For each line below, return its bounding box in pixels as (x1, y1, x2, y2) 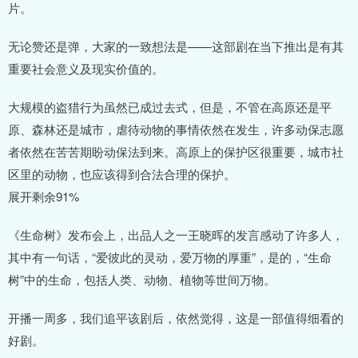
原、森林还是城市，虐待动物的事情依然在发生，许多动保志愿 (8, 121, 344, 138)
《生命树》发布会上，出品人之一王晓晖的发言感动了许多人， (8, 226, 344, 244)
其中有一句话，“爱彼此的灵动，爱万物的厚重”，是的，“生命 (8, 249, 332, 266)
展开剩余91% (8, 188, 79, 205)
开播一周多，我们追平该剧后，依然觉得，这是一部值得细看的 (8, 309, 344, 327)
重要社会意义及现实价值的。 (8, 60, 164, 78)
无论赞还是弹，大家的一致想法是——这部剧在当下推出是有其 (8, 38, 344, 55)
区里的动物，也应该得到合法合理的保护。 (8, 165, 236, 183)
